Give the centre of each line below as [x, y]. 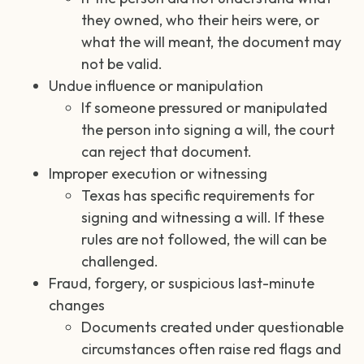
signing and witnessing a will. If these [203, 217]
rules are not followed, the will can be [204, 239]
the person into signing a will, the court [208, 129]
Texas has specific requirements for [198, 195]
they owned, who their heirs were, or [200, 19]
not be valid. [122, 63]
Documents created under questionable [212, 327]
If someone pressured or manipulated [204, 107]
